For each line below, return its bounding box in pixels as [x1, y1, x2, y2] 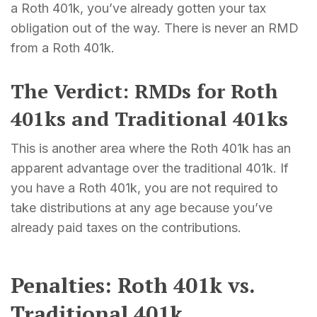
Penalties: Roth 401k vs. [11, 270, 255, 299]
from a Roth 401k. [11, 40, 115, 55]
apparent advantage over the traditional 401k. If [11, 160, 289, 175]
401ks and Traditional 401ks [11, 105, 288, 132]
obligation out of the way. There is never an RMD [11, 20, 299, 35]
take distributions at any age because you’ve [11, 200, 272, 215]
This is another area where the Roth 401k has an [11, 140, 291, 156]
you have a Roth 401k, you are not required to [11, 180, 278, 195]
